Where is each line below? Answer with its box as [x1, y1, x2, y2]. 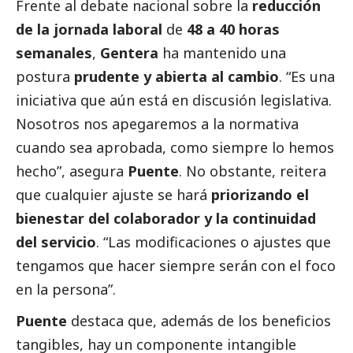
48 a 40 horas [187, 20, 280, 39]
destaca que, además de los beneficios [67, 311, 331, 331]
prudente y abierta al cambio [74, 67, 279, 87]
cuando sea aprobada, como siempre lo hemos [16, 138, 334, 158]
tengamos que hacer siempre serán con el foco [16, 256, 336, 276]
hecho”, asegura [16, 162, 128, 181]
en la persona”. [16, 280, 116, 299]
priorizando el [211, 185, 309, 205]
